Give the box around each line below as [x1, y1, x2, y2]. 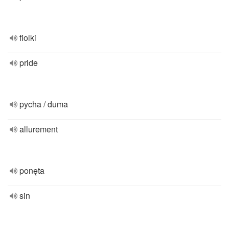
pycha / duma [19, 98, 68, 110]
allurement [19, 123, 58, 135]
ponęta [19, 165, 44, 176]
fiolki [19, 32, 36, 43]
